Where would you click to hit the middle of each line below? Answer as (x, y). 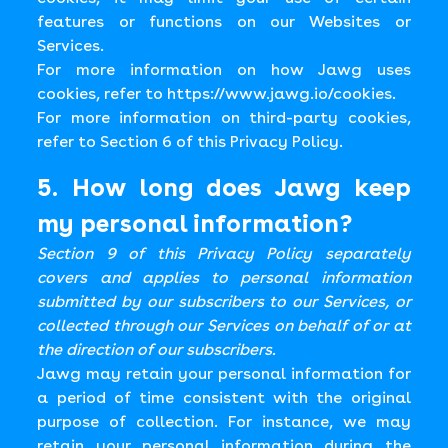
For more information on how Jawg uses (224, 69)
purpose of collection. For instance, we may (224, 421)
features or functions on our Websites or (224, 21)
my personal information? (195, 223)
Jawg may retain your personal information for (224, 373)
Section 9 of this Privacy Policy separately (224, 253)
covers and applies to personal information (224, 277)
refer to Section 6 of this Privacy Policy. (190, 141)
